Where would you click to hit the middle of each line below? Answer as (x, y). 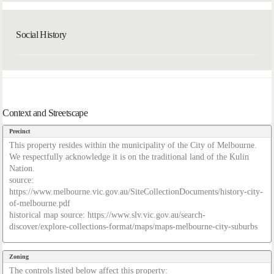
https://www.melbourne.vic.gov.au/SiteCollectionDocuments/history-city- (136, 192)
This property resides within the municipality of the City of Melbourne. (133, 145)
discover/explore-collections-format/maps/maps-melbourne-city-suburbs (134, 227)
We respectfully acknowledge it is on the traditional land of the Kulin (129, 157)
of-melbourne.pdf (40, 203)
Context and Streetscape (45, 113)
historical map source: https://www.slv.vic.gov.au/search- (108, 215)
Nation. (22, 168)
